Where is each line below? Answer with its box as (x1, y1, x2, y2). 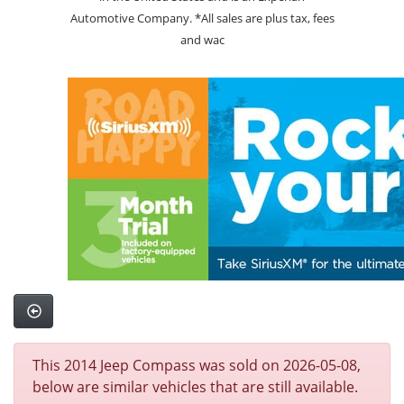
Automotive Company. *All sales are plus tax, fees (69, 10, 335, 26)
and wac (179, 32, 225, 48)
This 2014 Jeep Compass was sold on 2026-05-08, (32, 355, 361, 375)
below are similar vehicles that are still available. (32, 377, 358, 397)
